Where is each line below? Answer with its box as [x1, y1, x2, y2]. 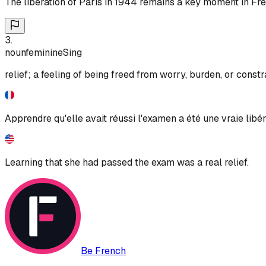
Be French [81, 244, 126, 257]
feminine [26, 46, 63, 59]
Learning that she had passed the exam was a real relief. [5, 156, 249, 169]
